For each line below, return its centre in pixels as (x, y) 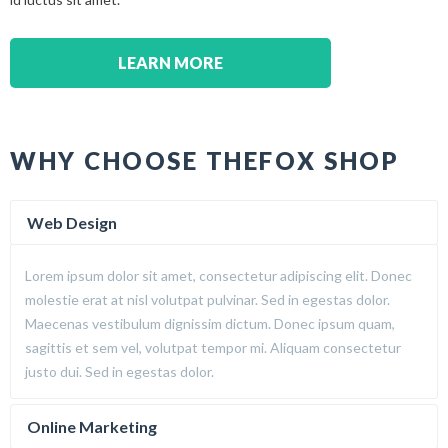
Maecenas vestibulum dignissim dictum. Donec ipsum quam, (210, 323)
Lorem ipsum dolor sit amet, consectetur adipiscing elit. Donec (218, 275)
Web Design (72, 222)
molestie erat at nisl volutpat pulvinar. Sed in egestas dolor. (207, 299)
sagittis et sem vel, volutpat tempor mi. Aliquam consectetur (213, 347)
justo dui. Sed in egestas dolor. (119, 371)
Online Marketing (92, 426)
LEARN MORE (170, 62)
